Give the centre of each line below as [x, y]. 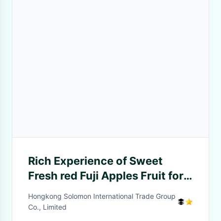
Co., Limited [47, 207]
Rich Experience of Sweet [95, 161]
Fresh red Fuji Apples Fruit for [106, 176]
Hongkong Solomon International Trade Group [102, 196]
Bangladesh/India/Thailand [101, 190]
